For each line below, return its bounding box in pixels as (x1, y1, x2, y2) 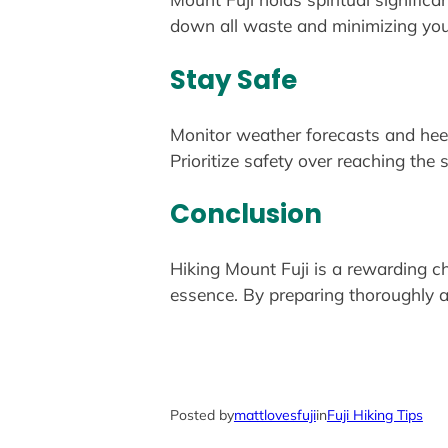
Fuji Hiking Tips (326, 406, 423, 425)
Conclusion (169, 196, 322, 233)
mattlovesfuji (233, 406, 316, 425)
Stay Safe (169, 61, 297, 98)
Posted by (169, 406, 234, 425)
